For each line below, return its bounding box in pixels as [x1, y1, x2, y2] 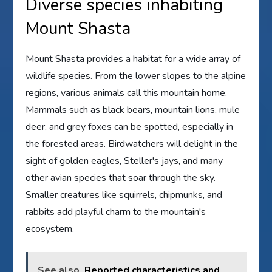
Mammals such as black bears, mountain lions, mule [25, 103, 240, 117]
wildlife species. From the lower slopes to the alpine [25, 69, 246, 83]
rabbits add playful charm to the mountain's [25, 205, 206, 219]
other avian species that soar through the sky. [25, 171, 216, 185]
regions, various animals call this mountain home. [25, 86, 228, 100]
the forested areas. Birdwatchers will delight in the [25, 137, 239, 151]
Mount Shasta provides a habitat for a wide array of [25, 52, 241, 66]
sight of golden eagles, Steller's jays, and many [25, 154, 223, 168]
